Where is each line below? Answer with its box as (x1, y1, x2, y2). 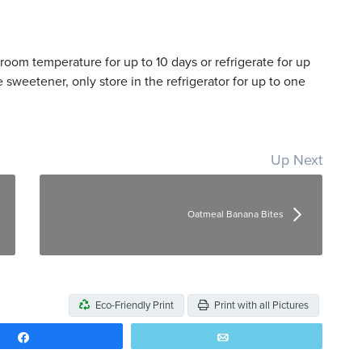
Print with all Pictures (212, 299, 309, 312)
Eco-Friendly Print (93, 299, 174, 312)
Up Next (271, 151, 322, 169)
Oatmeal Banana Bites (187, 208, 284, 220)
